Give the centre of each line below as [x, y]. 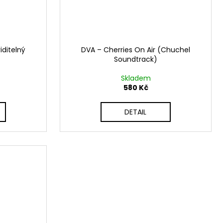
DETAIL [136, 112]
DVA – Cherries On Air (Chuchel [136, 50]
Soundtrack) [136, 59]
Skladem [136, 78]
